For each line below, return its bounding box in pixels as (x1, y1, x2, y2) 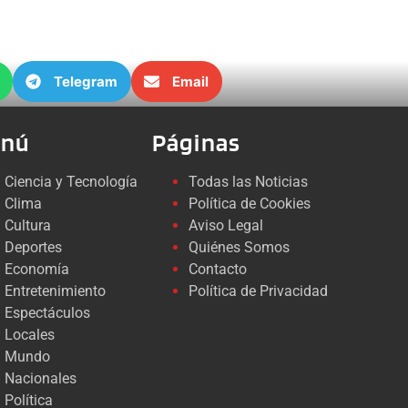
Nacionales (5, 370, 77, 388)
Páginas (151, 127, 241, 158)
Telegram (54, 72, 117, 90)
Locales (5, 326, 56, 344)
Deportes (5, 239, 63, 257)
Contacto (188, 260, 247, 279)
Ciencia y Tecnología (5, 173, 138, 191)
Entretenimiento (5, 282, 107, 301)
